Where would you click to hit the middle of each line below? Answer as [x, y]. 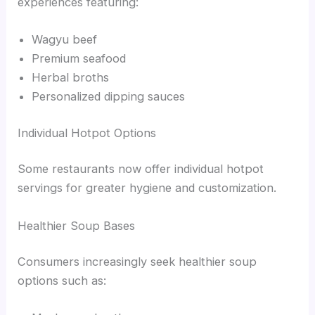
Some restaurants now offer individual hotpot [141, 169]
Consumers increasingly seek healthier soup [137, 262]
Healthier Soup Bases [77, 225]
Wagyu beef [65, 40]
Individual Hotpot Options [87, 133]
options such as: [62, 281]
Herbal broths [71, 78]
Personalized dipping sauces [109, 97]
